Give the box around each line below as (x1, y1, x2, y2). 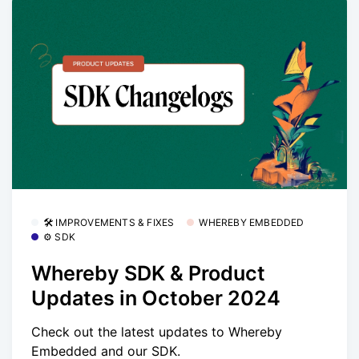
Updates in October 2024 (31, 285, 280, 310)
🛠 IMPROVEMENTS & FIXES (43, 216, 175, 229)
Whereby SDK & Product (31, 260, 265, 285)
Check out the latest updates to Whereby (31, 323, 282, 340)
